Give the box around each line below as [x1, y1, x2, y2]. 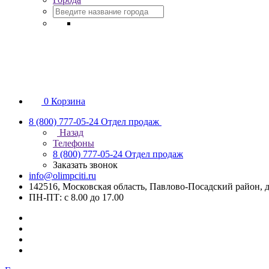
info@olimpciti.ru [29, 171, 96, 181]
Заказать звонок [53, 160, 118, 170]
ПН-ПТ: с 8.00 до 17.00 [29, 192, 124, 202]
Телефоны [53, 138, 94, 148]
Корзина [51, 96, 85, 106]
